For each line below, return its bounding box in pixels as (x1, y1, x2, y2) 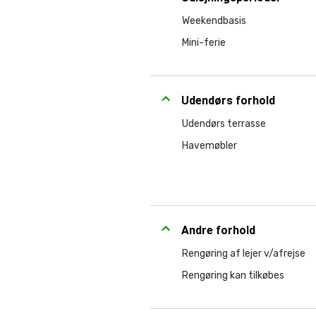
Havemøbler (182, 140, 237, 152)
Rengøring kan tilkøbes (182, 269, 284, 281)
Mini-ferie (182, 37, 226, 49)
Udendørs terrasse (182, 118, 266, 130)
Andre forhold (181, 224, 255, 237)
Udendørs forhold (181, 94, 275, 107)
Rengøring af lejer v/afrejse (182, 248, 305, 260)
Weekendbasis (182, 15, 246, 27)
